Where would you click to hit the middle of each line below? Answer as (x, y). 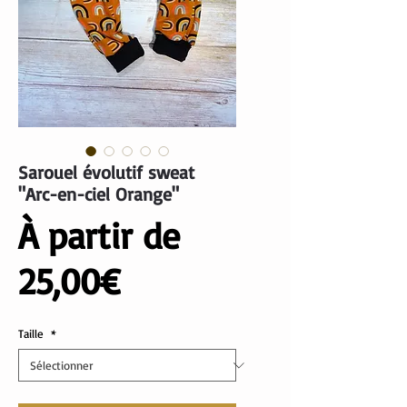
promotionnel (225, 326)
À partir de (99, 236)
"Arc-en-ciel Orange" (99, 194)
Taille (33, 334)
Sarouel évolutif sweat (106, 173)
